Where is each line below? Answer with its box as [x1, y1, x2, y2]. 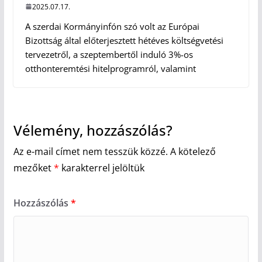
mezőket [13, 161, 54, 174]
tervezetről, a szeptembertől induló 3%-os [25, 48, 193, 60]
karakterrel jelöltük [58, 161, 144, 174]
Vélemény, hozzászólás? [13, 120, 173, 140]
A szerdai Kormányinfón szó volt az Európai [25, 20, 199, 32]
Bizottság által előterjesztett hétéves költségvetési [25, 34, 223, 46]
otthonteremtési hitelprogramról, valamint [25, 62, 196, 74]
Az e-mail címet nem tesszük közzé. [13, 144, 168, 158]
